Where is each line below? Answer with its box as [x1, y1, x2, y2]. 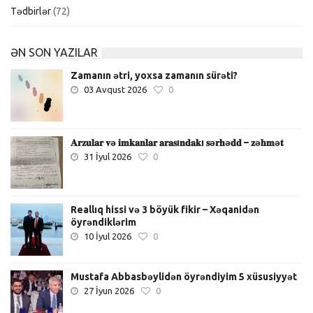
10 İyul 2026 [84, 231, 131, 241]
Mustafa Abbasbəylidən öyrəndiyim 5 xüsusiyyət [71, 270, 297, 282]
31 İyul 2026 [84, 151, 131, 161]
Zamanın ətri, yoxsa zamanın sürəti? [71, 69, 238, 81]
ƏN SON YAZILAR [10, 45, 98, 59]
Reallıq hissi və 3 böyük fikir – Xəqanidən [71, 203, 259, 215]
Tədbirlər [10, 5, 51, 17]
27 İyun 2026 [84, 285, 134, 296]
